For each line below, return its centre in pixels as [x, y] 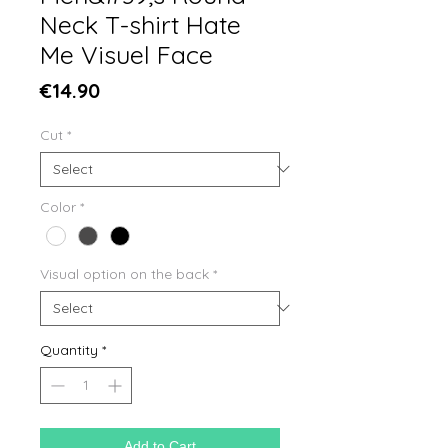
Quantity [69, 349]
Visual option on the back [124, 273]
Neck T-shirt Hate [140, 24]
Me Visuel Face [126, 54]
